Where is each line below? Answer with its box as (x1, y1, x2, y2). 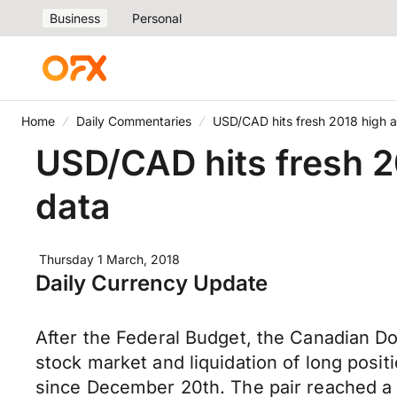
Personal (132, 11, 182, 26)
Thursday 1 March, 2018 (39, 252, 180, 267)
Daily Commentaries (76, 113, 191, 128)
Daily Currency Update (35, 270, 268, 296)
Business (50, 11, 100, 26)
